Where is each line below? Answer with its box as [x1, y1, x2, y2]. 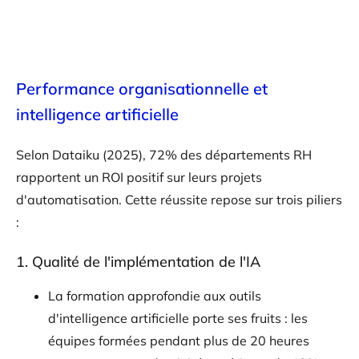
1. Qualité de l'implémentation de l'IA [16, 252, 260, 271]
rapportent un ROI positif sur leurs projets [16, 168, 262, 185]
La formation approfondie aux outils [48, 287, 261, 304]
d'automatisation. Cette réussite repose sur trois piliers [16, 191, 342, 208]
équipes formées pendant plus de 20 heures [48, 332, 309, 349]
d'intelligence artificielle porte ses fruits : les [48, 309, 308, 326]
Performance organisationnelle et [16, 78, 268, 99]
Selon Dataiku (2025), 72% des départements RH [16, 146, 312, 163]
